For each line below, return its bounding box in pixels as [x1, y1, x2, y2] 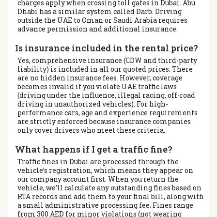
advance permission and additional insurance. [17, 24, 178, 33]
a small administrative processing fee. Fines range [17, 200, 193, 210]
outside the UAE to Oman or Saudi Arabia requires [17, 15, 187, 25]
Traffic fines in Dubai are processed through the [17, 156, 179, 166]
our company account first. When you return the [17, 174, 179, 184]
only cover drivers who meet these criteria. [17, 125, 165, 135]
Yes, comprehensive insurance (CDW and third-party [17, 55, 197, 65]
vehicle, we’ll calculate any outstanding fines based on [17, 183, 201, 192]
